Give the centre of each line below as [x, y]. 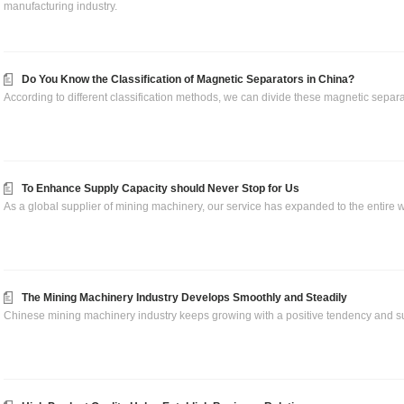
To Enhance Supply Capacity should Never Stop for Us [161, 188]
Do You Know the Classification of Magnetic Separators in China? [188, 79]
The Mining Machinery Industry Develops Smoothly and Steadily [184, 298]
